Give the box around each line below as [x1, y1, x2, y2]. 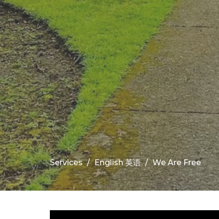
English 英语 [94, 157, 141, 167]
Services [50, 157, 83, 167]
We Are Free [153, 157, 201, 167]
